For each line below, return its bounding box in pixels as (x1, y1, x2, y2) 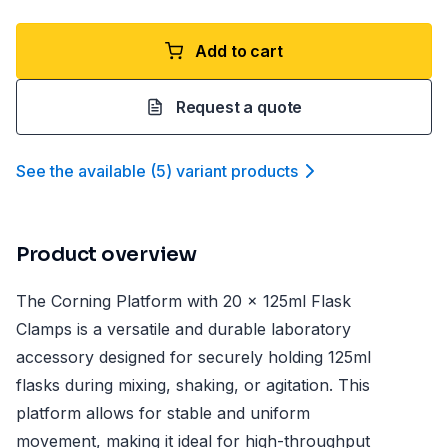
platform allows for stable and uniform (16, 403, 310, 423)
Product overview (16, 242, 197, 267)
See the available (16, 161, 146, 181)
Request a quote (175, 97, 303, 117)
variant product (176, 161, 290, 181)
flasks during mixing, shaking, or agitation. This (16, 375, 370, 395)
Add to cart (195, 41, 283, 61)
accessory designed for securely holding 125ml (16, 347, 371, 367)
